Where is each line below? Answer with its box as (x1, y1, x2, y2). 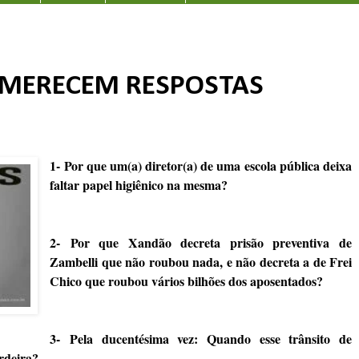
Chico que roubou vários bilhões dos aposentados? (50, 271, 324, 290)
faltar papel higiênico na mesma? (50, 175, 228, 194)
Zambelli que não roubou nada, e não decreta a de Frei (50, 252, 352, 271)
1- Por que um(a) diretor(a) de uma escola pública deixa (50, 155, 352, 175)
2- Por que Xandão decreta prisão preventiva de (50, 232, 352, 252)
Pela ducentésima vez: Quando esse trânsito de (70, 329, 353, 348)
